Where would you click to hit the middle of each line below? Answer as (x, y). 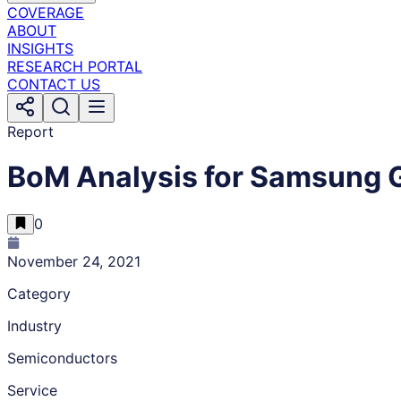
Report (30, 132)
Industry (34, 325)
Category (39, 293)
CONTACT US (54, 84)
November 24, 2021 (74, 261)
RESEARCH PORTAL (75, 66)
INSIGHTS (40, 48)
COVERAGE (46, 13)
